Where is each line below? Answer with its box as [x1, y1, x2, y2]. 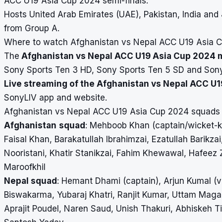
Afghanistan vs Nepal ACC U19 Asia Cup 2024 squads [4, 106, 220, 116]
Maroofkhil [4, 162, 46, 172]
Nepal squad [4, 175, 57, 186]
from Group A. [4, 23, 59, 33]
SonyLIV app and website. [4, 92, 107, 103]
